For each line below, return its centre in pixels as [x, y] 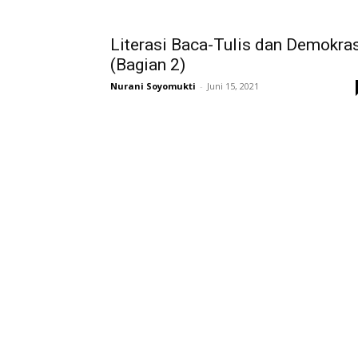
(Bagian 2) [148, 64]
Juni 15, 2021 [233, 86]
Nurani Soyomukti [153, 86]
